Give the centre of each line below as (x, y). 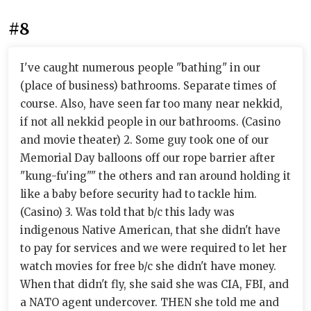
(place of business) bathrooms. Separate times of (148, 86)
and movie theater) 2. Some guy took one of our (144, 140)
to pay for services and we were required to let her (153, 248)
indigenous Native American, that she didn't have (150, 230)
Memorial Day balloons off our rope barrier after (148, 158)
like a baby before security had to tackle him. (138, 194)
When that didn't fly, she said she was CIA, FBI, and (154, 284)
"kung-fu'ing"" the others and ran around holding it (155, 176)
